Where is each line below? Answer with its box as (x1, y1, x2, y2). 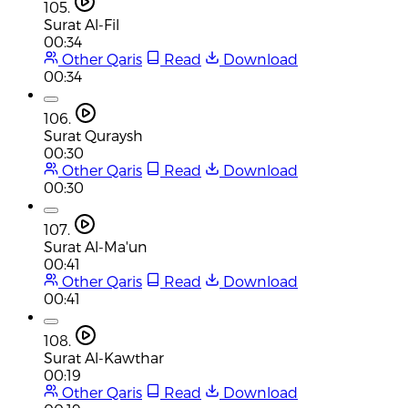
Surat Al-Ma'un (44, 237, 148, 255)
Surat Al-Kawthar (44, 348, 164, 366)
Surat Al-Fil (44, 15, 119, 33)
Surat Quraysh (44, 126, 143, 144)
